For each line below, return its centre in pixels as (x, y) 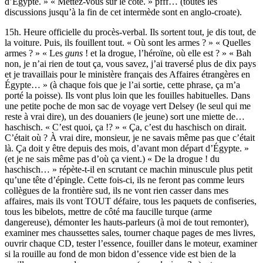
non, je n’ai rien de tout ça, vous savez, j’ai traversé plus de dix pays (130, 64)
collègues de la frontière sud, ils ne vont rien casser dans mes (117, 191)
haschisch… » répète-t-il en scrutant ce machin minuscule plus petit (129, 170)
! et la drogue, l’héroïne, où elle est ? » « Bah (167, 53)
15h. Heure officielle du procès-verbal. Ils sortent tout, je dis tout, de (130, 32)
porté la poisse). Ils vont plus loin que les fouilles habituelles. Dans (127, 96)
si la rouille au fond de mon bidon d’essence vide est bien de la (120, 254)
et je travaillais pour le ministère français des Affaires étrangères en (127, 75)
